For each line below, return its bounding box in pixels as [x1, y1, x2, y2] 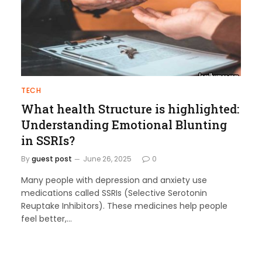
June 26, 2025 [83, 154, 132, 164]
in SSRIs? [21, 133, 75, 148]
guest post [32, 154, 72, 164]
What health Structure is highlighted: [21, 101, 239, 116]
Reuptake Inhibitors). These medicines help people [21, 200, 227, 212]
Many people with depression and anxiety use [21, 174, 207, 186]
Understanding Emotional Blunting [21, 117, 227, 132]
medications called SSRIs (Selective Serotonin [21, 187, 207, 199]
